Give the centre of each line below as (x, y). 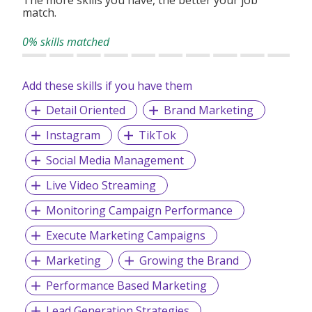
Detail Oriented (85, 110)
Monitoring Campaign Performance (139, 210)
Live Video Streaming (101, 185)
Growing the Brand (189, 260)
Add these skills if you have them (107, 85)
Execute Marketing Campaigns (125, 235)
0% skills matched (66, 41)
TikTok (157, 135)
